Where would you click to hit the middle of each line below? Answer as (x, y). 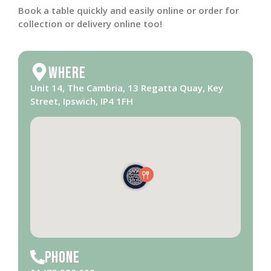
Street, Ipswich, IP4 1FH (82, 101)
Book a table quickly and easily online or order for (129, 11)
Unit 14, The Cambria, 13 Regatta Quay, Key (127, 88)
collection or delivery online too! (90, 24)
